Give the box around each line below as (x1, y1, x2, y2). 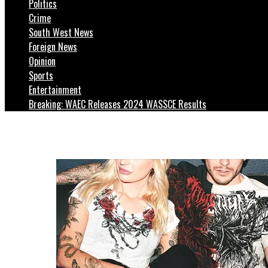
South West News (29, 25, 93, 40)
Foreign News (29, 39, 77, 54)
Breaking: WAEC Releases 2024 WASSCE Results (29, 97, 206, 112)
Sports (29, 68, 53, 83)
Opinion (29, 54, 56, 69)
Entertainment (29, 83, 81, 98)
